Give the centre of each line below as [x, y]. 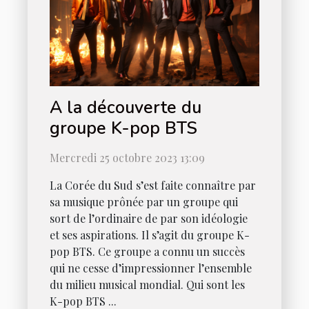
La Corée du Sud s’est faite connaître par [153, 185]
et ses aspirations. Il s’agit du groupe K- [150, 235]
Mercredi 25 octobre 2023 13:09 [127, 157]
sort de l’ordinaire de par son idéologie [149, 218]
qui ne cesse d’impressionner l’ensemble [151, 268]
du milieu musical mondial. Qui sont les [147, 284]
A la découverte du [126, 107]
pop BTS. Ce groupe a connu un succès [147, 251]
